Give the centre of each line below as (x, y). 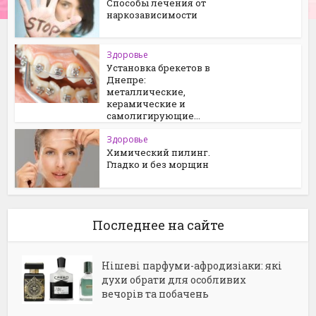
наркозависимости (152, 14)
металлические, (146, 92)
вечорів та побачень (156, 294)
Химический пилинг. (159, 153)
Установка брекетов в (159, 68)
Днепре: (127, 80)
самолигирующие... (154, 116)
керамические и (146, 104)
